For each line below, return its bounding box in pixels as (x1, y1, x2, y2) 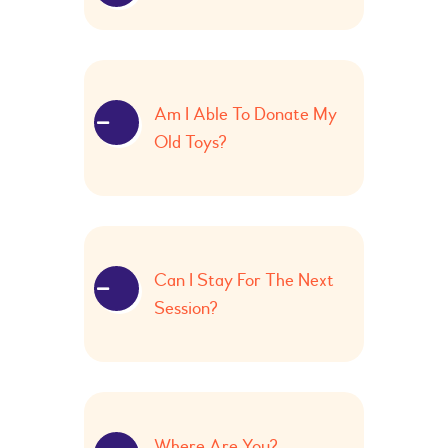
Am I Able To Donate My (154, 103, 337, 126)
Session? (154, 297, 218, 320)
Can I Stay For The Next (154, 269, 334, 292)
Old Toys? (154, 131, 227, 154)
